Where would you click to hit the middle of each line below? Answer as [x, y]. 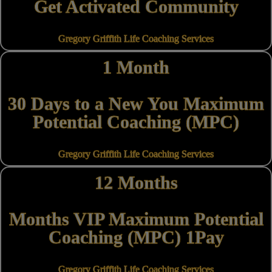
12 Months [136, 183]
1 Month [136, 67]
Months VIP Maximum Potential [136, 219]
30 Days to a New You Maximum [136, 104]
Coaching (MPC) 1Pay [136, 237]
